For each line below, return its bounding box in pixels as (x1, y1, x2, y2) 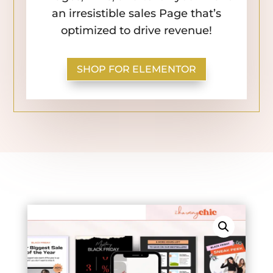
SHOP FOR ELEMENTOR (77, 63, 196, 75)
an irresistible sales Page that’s (52, 7, 221, 21)
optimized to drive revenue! (61, 24, 212, 38)
